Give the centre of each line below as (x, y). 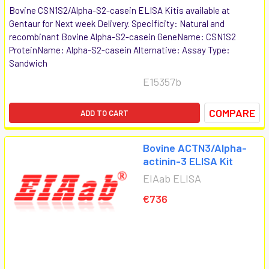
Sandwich (28, 63)
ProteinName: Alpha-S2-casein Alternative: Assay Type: (119, 50)
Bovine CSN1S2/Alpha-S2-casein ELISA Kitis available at (119, 10)
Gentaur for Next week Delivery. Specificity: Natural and (117, 23)
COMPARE (232, 113)
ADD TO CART (104, 113)
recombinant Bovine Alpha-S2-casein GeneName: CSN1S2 (122, 36)
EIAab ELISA (172, 178)
